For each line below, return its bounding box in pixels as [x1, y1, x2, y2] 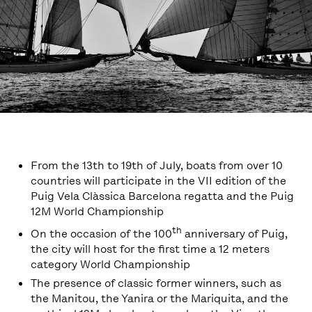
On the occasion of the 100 [31, 226, 173, 242]
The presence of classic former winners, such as [31, 276, 282, 291]
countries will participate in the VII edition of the [31, 173, 287, 188]
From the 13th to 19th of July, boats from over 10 [31, 158, 283, 173]
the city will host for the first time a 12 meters [31, 242, 270, 257]
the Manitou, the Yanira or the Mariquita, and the [31, 291, 289, 306]
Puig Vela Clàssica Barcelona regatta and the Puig [31, 189, 295, 203]
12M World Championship [31, 204, 164, 219]
